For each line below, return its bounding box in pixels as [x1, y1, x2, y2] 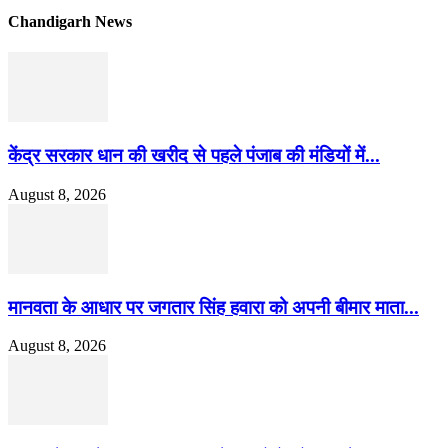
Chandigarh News [8, 13, 132, 31]
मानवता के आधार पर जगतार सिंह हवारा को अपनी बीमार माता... [8, 296, 419, 318]
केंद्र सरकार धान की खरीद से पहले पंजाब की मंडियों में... [8, 145, 380, 167]
